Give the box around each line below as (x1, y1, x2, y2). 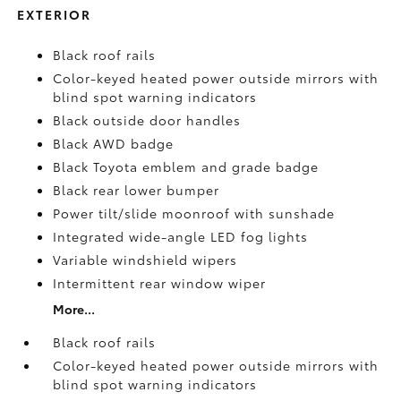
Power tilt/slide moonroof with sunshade (53, 204, 336, 222)
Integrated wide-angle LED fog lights (53, 227, 309, 245)
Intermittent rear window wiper (53, 274, 267, 292)
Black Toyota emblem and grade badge (53, 158, 320, 175)
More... (53, 300, 96, 318)
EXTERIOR (17, 5, 92, 23)
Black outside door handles (53, 111, 242, 129)
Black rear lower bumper (53, 181, 220, 199)
